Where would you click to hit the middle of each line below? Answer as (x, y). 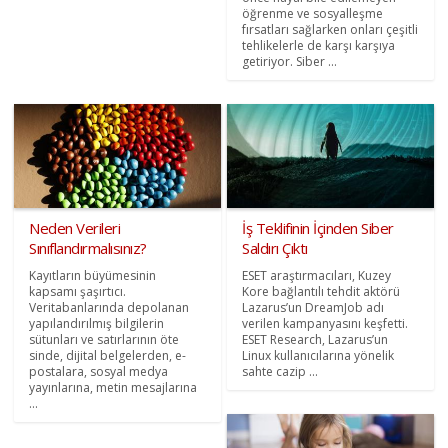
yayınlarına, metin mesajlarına (113, 387)
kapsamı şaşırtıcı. (78, 291)
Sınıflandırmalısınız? (88, 247)
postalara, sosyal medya (99, 371)
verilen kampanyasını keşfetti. (325, 323)
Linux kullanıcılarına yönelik (318, 355)
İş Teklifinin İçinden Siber (318, 227)
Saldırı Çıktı (275, 247)
